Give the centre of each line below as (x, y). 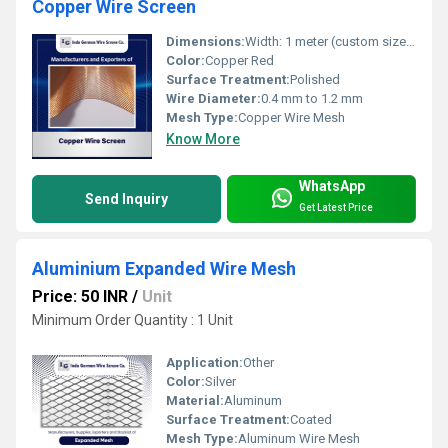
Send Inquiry (126, 199)
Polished (315, 80)
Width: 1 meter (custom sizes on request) (325, 42)
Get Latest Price (336, 207)
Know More (203, 139)
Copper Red (239, 61)
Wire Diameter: (213, 99)
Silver (220, 382)
